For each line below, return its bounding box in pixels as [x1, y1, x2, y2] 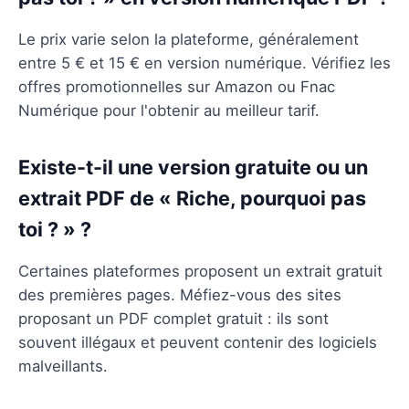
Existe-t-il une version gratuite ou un [18, 154, 368, 179]
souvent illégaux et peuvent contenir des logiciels [18, 332, 377, 351]
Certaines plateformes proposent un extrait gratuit [18, 261, 383, 280]
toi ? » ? [18, 216, 91, 241]
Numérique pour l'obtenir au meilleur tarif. [18, 100, 320, 120]
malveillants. [18, 356, 108, 375]
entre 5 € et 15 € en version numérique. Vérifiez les [18, 53, 391, 72]
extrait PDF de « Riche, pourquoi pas [18, 185, 366, 210]
